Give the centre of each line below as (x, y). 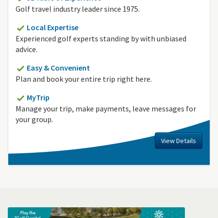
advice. (27, 49)
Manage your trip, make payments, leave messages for (106, 109)
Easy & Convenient (58, 68)
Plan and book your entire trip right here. (84, 79)
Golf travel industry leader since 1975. (78, 9)
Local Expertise (53, 27)
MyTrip (38, 98)
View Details (179, 141)
